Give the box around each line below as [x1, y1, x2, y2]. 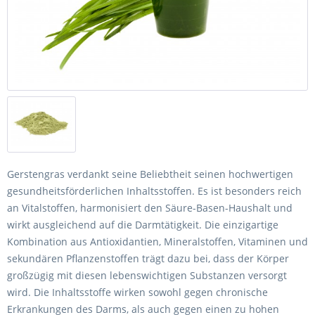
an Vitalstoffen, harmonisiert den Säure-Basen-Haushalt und [7, 200, 292, 214]
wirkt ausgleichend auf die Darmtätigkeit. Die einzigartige [7, 217, 278, 231]
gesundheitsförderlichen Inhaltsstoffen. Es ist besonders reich [7, 184, 302, 198]
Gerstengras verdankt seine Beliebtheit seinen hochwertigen [7, 167, 293, 181]
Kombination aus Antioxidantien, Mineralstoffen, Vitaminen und [7, 234, 308, 248]
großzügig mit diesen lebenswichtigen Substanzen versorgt [7, 268, 287, 282]
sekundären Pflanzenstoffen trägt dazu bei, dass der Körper [7, 251, 289, 265]
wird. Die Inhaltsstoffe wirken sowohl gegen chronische [7, 285, 268, 299]
